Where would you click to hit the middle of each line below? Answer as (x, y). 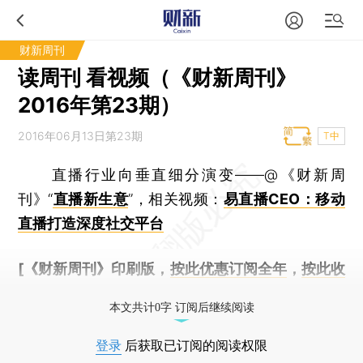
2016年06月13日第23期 (81, 136)
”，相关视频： (176, 199)
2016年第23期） (100, 105)
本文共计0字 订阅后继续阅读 (181, 307)
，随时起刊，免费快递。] (145, 293)
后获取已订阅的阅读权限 (194, 346)
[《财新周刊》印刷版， (94, 269)
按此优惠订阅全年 (228, 269)
